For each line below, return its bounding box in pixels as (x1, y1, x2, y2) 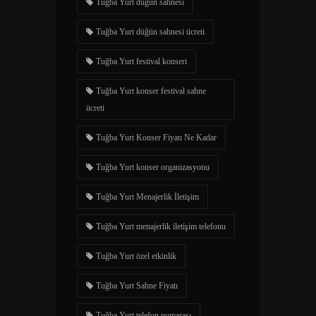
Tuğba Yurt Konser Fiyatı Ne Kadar (96, 132, 217, 142)
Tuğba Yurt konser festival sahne (96, 85, 206, 96)
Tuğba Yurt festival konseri (96, 56, 187, 66)
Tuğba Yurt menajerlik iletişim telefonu (96, 221, 226, 231)
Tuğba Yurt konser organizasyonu (96, 162, 209, 172)
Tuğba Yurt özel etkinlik (96, 250, 176, 261)
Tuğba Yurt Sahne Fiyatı (96, 280, 178, 291)
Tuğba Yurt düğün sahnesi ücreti (96, 26, 205, 37)
